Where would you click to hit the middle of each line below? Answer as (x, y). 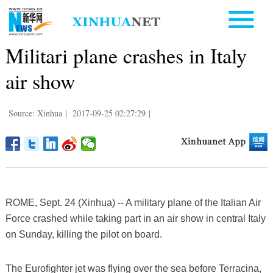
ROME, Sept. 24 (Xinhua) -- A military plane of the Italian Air (133, 202)
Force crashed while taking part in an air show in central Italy (135, 218)
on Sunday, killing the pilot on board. (83, 234)
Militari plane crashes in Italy (126, 55)
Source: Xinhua (35, 113)
